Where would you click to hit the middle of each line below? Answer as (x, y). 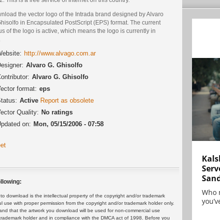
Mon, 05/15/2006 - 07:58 (69, 124)
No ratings (57, 112)
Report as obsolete (67, 101)
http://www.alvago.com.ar (60, 54)
